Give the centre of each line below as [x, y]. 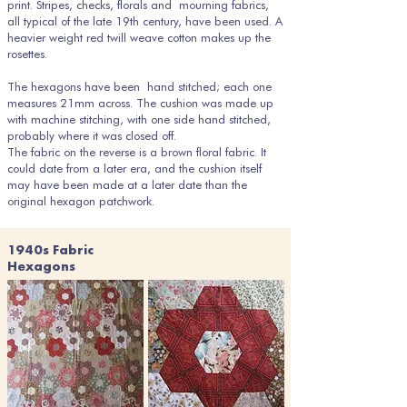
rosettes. [27, 54]
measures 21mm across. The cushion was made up [140, 103]
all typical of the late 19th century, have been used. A [145, 21]
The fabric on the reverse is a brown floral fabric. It [137, 152]
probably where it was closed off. [92, 135]
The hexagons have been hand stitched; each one [139, 86]
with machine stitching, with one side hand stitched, [139, 119]
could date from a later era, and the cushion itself [134, 168]
